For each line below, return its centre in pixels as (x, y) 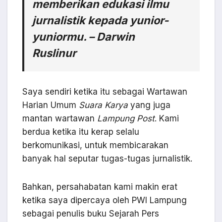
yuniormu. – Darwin (83, 37)
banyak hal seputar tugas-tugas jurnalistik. (107, 159)
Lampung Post (126, 119)
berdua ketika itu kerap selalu (81, 132)
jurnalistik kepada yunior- (100, 21)
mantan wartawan (60, 119)
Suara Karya (103, 105)
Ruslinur (54, 53)
